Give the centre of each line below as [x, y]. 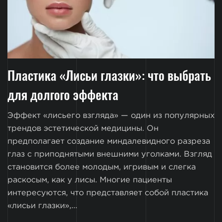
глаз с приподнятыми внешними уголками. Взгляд [110, 154]
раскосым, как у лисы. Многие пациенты [90, 180]
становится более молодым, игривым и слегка [102, 167]
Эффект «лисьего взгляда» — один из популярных [111, 115]
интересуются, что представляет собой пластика [108, 193]
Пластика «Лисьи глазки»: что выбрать [109, 75]
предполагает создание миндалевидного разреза [109, 141]
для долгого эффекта [63, 94]
